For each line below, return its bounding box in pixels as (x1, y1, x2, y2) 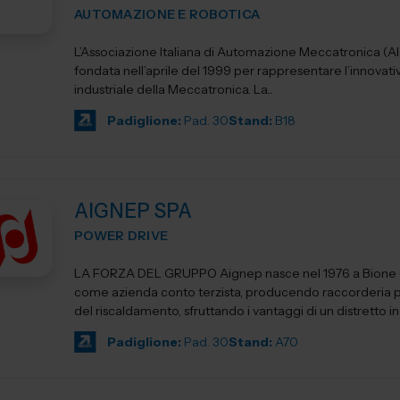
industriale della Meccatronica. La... (254, 81, 273, 97)
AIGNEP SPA (74, 199, 192, 223)
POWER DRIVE (74, 228, 169, 244)
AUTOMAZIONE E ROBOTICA (74, 6, 261, 22)
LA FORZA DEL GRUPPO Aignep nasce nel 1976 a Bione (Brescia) (74, 265, 220, 281)
